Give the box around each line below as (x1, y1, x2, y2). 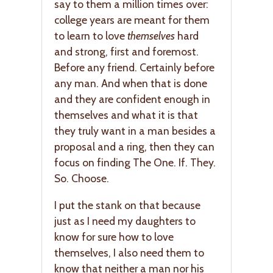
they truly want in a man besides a (54, 124, 216, 138)
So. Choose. (54, 172, 109, 185)
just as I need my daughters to (54, 214, 196, 228)
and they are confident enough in (54, 93, 210, 106)
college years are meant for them (54, 13, 210, 27)
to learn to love (54, 29, 127, 43)
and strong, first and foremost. (54, 45, 199, 58)
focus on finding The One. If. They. (54, 156, 216, 169)
